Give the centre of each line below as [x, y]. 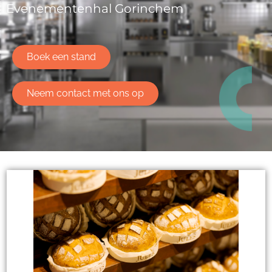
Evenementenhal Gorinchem [95, 9]
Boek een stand [61, 56]
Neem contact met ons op [85, 93]
